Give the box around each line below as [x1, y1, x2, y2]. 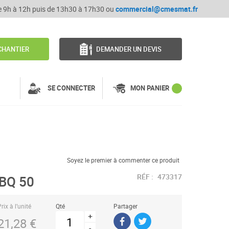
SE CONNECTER [47, 83, 95, 93]
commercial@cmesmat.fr [115, 4, 198, 14]
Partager [113, 201, 138, 210]
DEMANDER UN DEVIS [96, 44, 162, 54]
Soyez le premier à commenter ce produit [67, 156, 179, 164]
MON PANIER [130, 83, 169, 93]
